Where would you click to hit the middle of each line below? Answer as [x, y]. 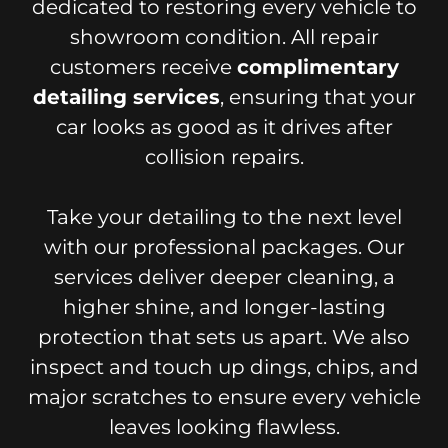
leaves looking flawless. [224, 427]
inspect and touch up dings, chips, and [224, 367]
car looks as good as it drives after [224, 127]
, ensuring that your [317, 97]
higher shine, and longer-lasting [224, 307]
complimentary [317, 67]
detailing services [126, 97]
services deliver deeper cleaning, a [224, 277]
